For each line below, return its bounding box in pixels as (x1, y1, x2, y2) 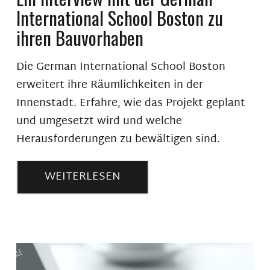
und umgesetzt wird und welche (16, 111, 182, 131)
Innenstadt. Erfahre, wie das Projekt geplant (16, 93, 245, 113)
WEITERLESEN (44, 166, 121, 187)
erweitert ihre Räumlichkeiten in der (16, 75, 203, 95)
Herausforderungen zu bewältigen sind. (16, 129, 220, 149)
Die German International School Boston (16, 57, 225, 77)
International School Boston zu (16, 3, 223, 31)
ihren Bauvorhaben (16, 23, 143, 51)
